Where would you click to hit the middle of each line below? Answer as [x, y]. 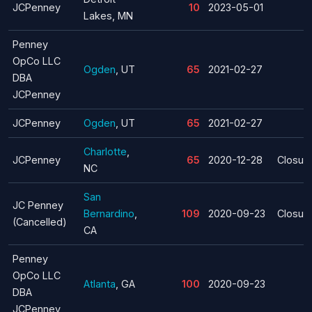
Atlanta [100, 283]
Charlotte [105, 151]
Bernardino [109, 213]
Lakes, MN [108, 15]
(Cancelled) [40, 221]
